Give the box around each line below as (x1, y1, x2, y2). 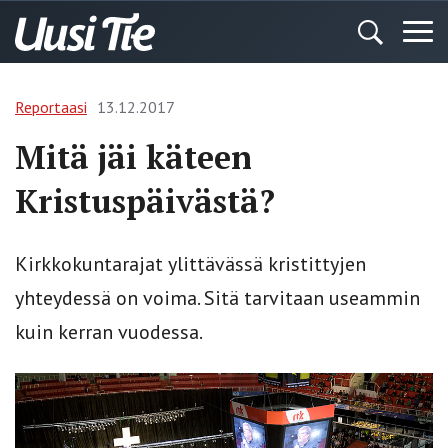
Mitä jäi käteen (15, 136, 252, 178)
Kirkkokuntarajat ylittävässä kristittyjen (15, 251, 366, 277)
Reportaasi (15, 97, 87, 117)
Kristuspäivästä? (15, 180, 275, 222)
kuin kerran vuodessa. (15, 319, 203, 345)
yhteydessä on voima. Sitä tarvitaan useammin (15, 285, 420, 311)
